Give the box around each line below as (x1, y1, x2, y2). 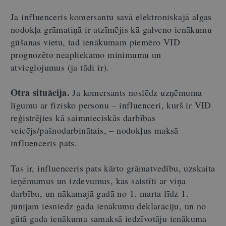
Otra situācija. (11, 85, 70, 99)
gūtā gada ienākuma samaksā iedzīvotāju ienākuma (11, 212, 207, 224)
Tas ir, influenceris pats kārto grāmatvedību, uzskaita (11, 161, 215, 174)
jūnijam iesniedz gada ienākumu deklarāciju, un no (11, 199, 206, 212)
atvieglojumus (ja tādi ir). (11, 61, 109, 73)
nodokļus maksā (117, 124, 179, 136)
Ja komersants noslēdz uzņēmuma (70, 86, 202, 98)
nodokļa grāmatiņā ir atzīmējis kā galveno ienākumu (11, 23, 212, 35)
